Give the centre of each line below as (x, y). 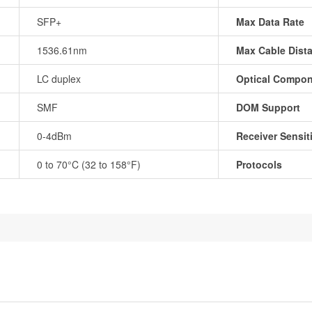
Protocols (259, 165)
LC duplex (59, 79)
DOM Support (268, 108)
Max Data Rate (270, 22)
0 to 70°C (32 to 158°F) (89, 165)
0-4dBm (54, 136)
